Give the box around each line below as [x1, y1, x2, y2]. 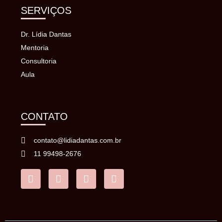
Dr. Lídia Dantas [21, 30, 71, 39]
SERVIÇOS [21, 5, 71, 16]
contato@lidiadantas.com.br [34, 136, 121, 145]
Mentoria [21, 44, 49, 52]
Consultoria [21, 57, 56, 65]
